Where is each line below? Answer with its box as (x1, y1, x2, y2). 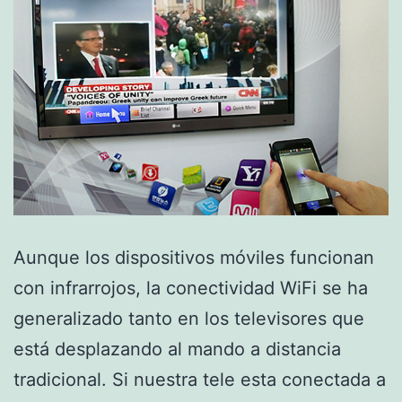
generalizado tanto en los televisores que (13, 307, 364, 329)
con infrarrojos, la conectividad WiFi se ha (13, 276, 368, 299)
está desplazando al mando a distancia (13, 337, 341, 360)
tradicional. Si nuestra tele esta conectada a (13, 368, 386, 390)
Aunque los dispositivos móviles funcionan (13, 246, 374, 268)
